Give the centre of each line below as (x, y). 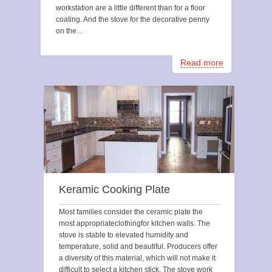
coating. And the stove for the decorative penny (133, 19)
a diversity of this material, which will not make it (137, 258)
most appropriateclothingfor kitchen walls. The (134, 223)
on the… (70, 31)
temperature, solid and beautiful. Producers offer (138, 246)
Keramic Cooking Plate (114, 189)
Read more (202, 63)
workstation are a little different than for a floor (131, 8)
